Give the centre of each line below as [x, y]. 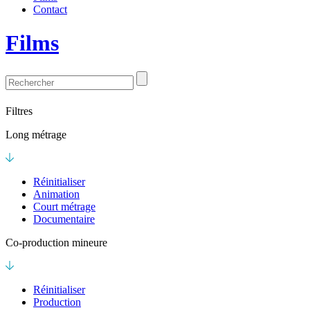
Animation [56, 194]
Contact [50, 9]
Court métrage [64, 206]
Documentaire [64, 219]
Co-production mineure [56, 242]
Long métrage [36, 134]
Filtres [19, 111]
